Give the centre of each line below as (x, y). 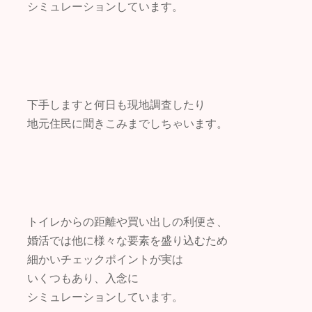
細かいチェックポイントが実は (105, 259)
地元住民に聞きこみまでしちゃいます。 (127, 124)
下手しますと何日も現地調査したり (116, 105)
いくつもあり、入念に (83, 278)
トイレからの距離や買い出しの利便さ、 (127, 222)
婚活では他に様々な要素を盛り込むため (127, 241)
